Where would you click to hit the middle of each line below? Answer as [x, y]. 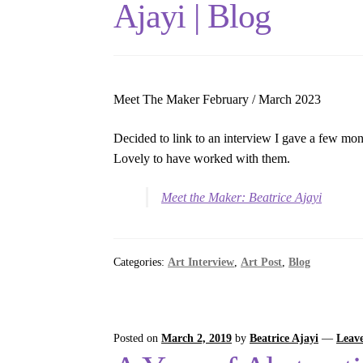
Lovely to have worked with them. [202, 159]
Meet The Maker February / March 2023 [218, 100]
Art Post [262, 263]
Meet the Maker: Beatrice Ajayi [242, 197]
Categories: [141, 263]
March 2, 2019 [197, 339]
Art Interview [201, 263]
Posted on [138, 339]
